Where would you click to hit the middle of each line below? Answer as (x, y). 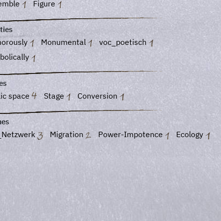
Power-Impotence (132, 134)
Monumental (65, 42)
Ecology (191, 134)
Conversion (99, 95)
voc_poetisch (124, 42)
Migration (67, 134)
